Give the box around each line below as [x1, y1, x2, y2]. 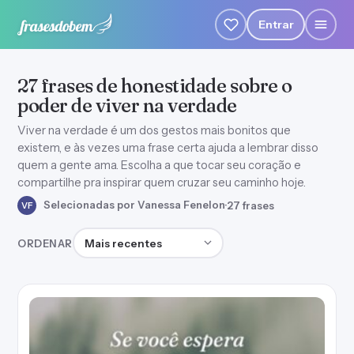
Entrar [258, 17, 294, 32]
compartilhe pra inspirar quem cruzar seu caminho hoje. [17, 175, 306, 190]
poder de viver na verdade [17, 94, 238, 117]
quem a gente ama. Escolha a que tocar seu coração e [17, 158, 301, 172]
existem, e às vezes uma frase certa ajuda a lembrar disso [17, 141, 318, 155]
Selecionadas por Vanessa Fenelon [41, 198, 225, 211]
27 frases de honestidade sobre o [17, 74, 292, 97]
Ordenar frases [71, 228, 160, 244]
